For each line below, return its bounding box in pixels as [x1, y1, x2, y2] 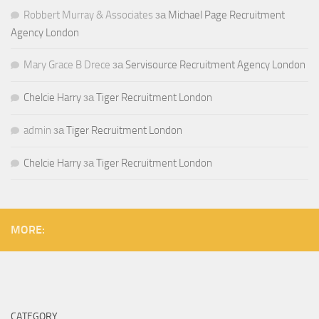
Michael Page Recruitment [168, 9, 285, 22]
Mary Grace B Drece [23, 58, 110, 72]
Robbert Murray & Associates [23, 9, 153, 22]
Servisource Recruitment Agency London [125, 58, 305, 72]
